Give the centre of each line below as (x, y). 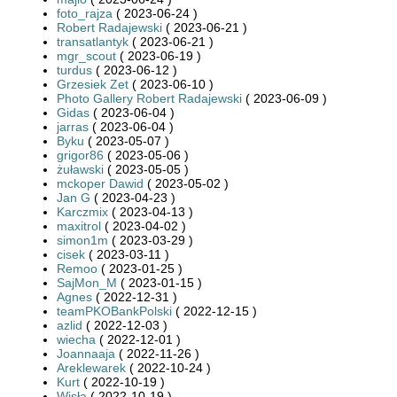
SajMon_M (87, 282)
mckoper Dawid (100, 183)
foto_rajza (85, 13)
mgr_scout (86, 55)
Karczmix (82, 211)
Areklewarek (91, 367)
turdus (74, 70)
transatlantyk (93, 41)
